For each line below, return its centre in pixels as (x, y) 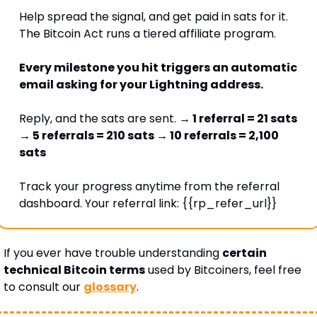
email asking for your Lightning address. (142, 85)
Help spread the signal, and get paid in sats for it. (153, 17)
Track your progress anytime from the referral (149, 187)
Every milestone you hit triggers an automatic (158, 68)
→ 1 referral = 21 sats (238, 119)
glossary (110, 287)
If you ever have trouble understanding (113, 253)
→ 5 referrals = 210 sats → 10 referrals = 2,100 (149, 136)
